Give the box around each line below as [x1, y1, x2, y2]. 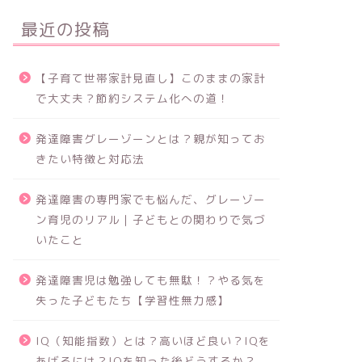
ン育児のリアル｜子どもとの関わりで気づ [35, 211, 266, 227]
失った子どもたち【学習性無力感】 [35, 292, 229, 308]
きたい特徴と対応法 [35, 150, 145, 166]
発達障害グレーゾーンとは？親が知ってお [35, 130, 266, 146]
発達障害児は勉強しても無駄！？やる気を [35, 271, 266, 288]
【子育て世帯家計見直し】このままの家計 [35, 69, 266, 86]
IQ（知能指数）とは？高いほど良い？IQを [35, 332, 271, 348]
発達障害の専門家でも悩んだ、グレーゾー [35, 191, 266, 207]
